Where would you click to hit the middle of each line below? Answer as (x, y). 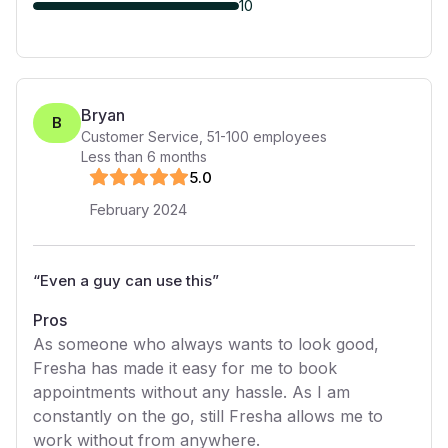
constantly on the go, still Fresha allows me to (208, 416)
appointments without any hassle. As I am (191, 392)
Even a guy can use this (126, 280)
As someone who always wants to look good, (206, 344)
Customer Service (140, 136)
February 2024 (138, 209)
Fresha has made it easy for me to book (185, 368)
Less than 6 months (144, 156)
